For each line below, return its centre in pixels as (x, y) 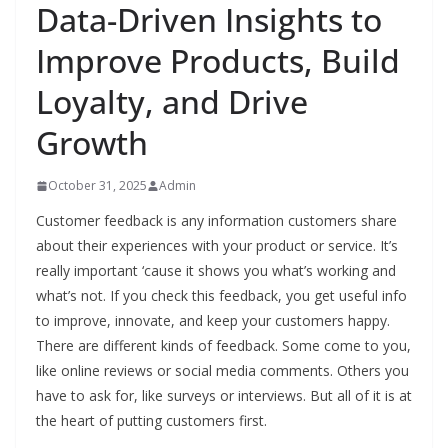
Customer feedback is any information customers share (216, 220)
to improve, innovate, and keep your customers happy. (213, 320)
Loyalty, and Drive (172, 101)
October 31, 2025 (97, 185)
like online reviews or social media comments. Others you (222, 370)
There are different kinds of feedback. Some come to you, (223, 345)
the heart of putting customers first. (151, 420)
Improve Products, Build (218, 60)
